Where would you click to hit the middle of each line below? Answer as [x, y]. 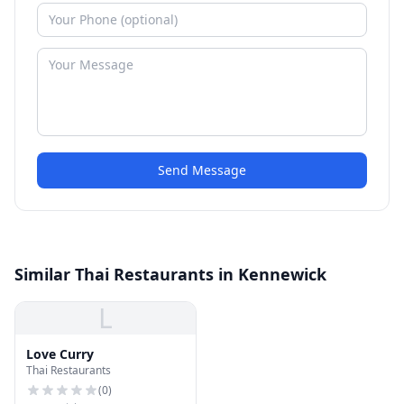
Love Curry [60, 354]
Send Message [202, 170]
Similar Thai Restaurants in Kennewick [170, 274]
